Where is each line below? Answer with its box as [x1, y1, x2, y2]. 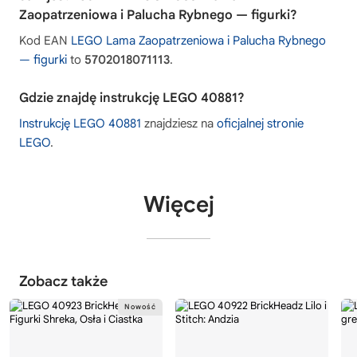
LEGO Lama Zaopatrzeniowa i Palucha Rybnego [71, 33, 326, 48]
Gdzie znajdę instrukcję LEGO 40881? [19, 89, 245, 106]
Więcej [143, 190, 214, 218]
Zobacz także [19, 272, 108, 290]
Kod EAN [19, 33, 71, 48]
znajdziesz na [141, 116, 217, 131]
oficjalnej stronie [217, 116, 304, 131]
